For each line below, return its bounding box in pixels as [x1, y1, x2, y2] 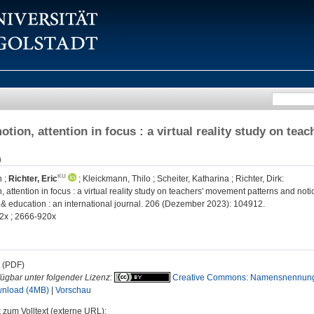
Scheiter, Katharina [157, 174, 229, 184]
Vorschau [55, 285, 91, 296]
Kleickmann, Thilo [83, 174, 151, 184]
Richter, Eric [8, 174, 57, 184]
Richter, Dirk [235, 174, 282, 184]
